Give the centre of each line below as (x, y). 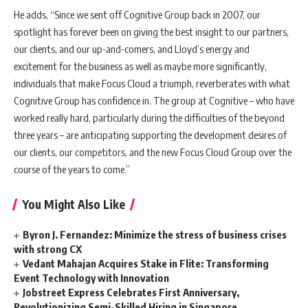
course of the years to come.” (72, 169)
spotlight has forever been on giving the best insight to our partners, (151, 32)
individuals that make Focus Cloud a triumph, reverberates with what (152, 83)
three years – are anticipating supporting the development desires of (150, 135)
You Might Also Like (74, 204)
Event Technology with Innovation (91, 278)
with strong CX (48, 249)
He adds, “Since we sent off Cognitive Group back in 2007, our (137, 14)
